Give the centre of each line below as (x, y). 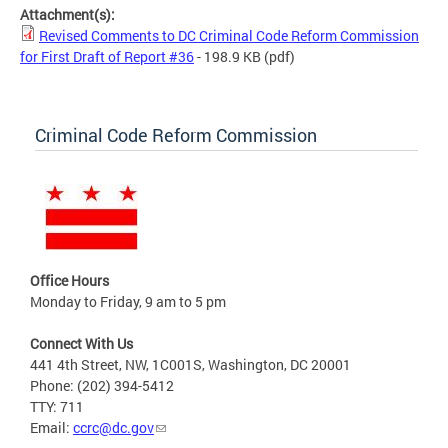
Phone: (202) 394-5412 (102, 385)
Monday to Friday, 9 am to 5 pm (128, 301)
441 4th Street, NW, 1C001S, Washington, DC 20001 (190, 364)
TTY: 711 (57, 406)
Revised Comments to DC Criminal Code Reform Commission (229, 35)
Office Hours (69, 280)
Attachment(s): (69, 14)
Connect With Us (81, 343)
